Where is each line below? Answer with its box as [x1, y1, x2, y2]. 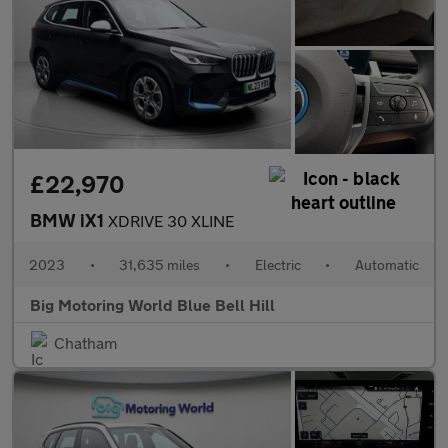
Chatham [54, 333, 117, 353]
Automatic [354, 256, 419, 274]
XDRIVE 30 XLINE [108, 211, 234, 231]
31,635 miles [119, 256, 201, 274]
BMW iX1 [30, 209, 108, 232]
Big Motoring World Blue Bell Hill [30, 295, 275, 315]
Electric [254, 256, 301, 274]
